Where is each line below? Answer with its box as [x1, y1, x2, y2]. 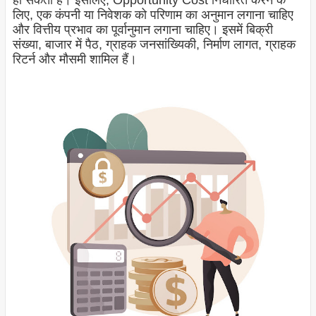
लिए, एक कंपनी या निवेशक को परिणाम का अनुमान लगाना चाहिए [12, 8, 293, 23]
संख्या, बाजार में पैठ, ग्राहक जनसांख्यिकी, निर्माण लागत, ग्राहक [12, 37, 296, 52]
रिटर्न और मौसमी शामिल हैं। [12, 52, 137, 67]
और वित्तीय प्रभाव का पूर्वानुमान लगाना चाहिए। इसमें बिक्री [12, 23, 273, 37]
